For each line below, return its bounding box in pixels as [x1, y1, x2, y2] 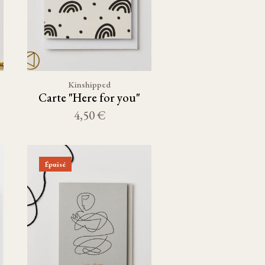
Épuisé [45, 159, 66, 169]
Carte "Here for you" [38, 90, 140, 105]
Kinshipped [68, 79, 111, 90]
